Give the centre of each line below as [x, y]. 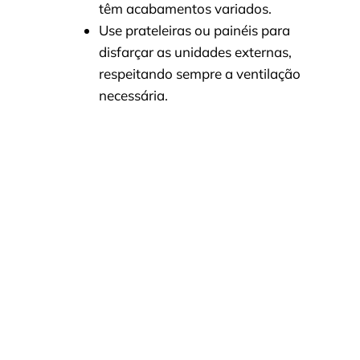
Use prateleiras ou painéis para [194, 31]
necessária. [133, 96]
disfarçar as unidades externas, [195, 52]
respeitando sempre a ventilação [200, 74]
